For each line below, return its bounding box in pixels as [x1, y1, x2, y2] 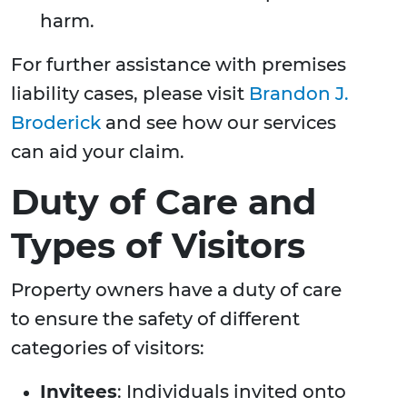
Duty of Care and [11, 181, 316, 224]
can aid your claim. [11, 141, 184, 164]
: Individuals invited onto [117, 381, 346, 403]
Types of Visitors [11, 224, 305, 268]
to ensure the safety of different [11, 308, 300, 331]
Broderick [11, 112, 101, 134]
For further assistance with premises [11, 54, 346, 76]
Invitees [40, 381, 117, 403]
